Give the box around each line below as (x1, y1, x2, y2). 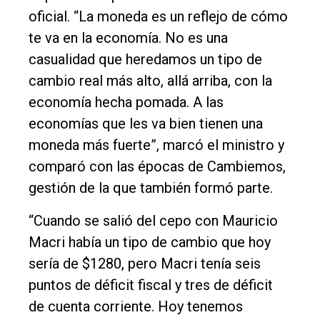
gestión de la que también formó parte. (29, 179, 273, 196)
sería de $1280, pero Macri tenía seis (29, 254, 261, 272)
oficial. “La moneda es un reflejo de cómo (29, 7, 288, 25)
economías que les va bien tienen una (29, 114, 263, 132)
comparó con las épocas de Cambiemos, (29, 157, 286, 175)
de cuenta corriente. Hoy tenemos (29, 297, 243, 315)
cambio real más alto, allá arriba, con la (29, 71, 272, 89)
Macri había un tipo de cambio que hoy (29, 233, 271, 251)
